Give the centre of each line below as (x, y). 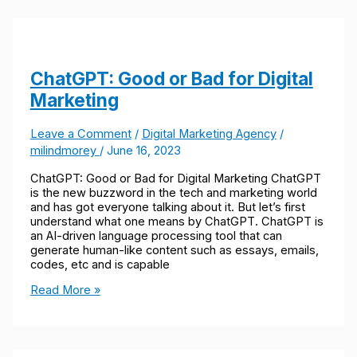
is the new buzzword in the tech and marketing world (173, 192)
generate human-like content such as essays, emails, (174, 250)
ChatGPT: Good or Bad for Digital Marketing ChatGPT (175, 178)
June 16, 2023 (143, 151)
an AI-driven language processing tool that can (156, 235)
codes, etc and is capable (100, 264)
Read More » (65, 290)
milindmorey (65, 151)
